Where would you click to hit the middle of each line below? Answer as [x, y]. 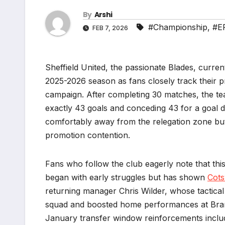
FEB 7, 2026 [110, 28]
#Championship [178, 27]
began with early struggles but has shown [126, 178]
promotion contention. [88, 135]
